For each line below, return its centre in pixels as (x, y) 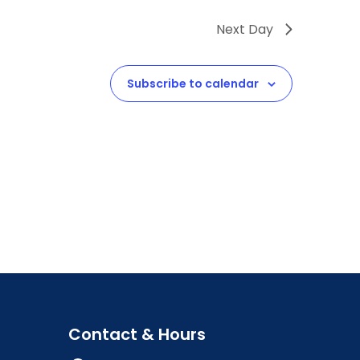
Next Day (245, 30)
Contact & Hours (137, 334)
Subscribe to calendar (193, 84)
